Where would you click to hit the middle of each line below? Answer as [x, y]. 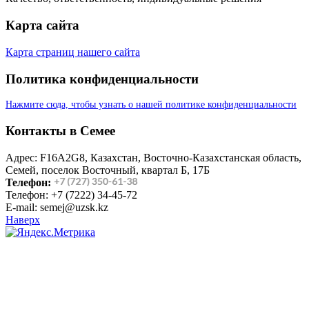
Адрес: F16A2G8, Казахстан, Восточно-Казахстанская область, [153, 157]
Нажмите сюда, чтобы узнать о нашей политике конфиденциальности [151, 105]
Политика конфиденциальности [102, 79]
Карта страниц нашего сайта [73, 52]
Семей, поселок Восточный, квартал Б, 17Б [108, 170]
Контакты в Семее [60, 130]
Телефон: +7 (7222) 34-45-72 [71, 195]
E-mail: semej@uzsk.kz [57, 207]
